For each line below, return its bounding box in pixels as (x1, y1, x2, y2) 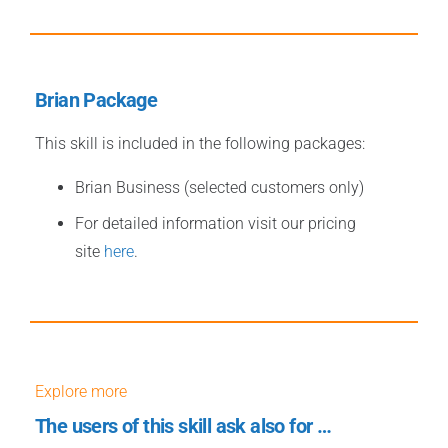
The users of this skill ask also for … (35, 414, 332, 438)
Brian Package (35, 88, 158, 112)
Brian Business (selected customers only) (75, 178, 364, 197)
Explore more (35, 382, 127, 401)
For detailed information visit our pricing (75, 214, 356, 233)
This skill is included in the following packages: (35, 134, 365, 153)
